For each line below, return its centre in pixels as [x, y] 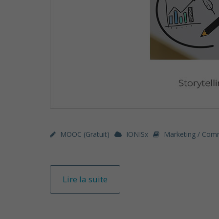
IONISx [137, 134]
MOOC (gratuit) [85, 134]
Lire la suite [85, 179]
